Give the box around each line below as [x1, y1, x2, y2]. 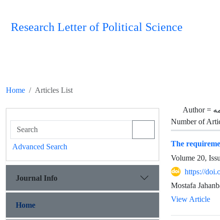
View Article [171, 194, 210, 204]
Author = [183, 105, 213, 114]
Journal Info [16, 173, 57, 183]
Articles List [35, 85, 73, 95]
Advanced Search [12, 142, 67, 151]
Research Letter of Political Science [11, 21, 183, 34]
